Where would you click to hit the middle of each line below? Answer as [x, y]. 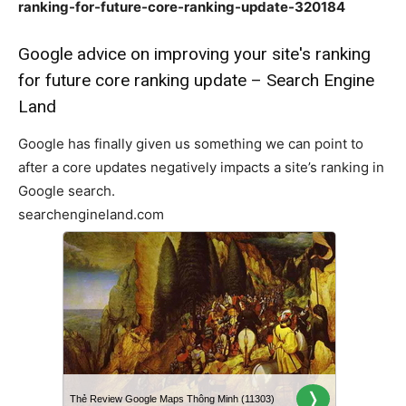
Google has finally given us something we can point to [191, 144]
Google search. [67, 191]
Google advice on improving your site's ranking [194, 54]
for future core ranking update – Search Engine [196, 80]
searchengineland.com [91, 214]
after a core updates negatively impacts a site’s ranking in [201, 167]
